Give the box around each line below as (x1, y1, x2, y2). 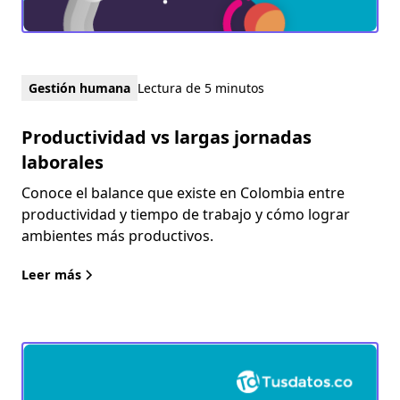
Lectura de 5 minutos (137, 79, 264, 96)
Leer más (21, 265, 81, 283)
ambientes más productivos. (21, 225, 213, 246)
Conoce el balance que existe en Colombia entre (21, 182, 345, 203)
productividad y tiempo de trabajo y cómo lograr (21, 204, 350, 224)
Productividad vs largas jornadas (21, 124, 312, 149)
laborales (21, 149, 104, 174)
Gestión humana (29, 79, 130, 96)
